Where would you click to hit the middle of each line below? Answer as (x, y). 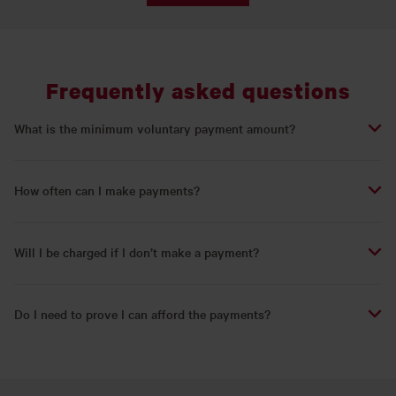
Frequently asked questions (198, 90)
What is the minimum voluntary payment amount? (155, 128)
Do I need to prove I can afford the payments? (142, 313)
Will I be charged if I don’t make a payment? (137, 251)
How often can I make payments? (107, 190)
